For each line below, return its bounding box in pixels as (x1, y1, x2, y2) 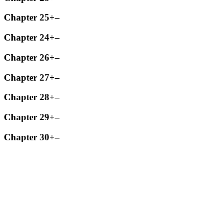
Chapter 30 (4, 131, 49, 142)
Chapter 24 (4, 32, 49, 43)
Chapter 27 (4, 72, 49, 83)
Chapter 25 (4, 12, 49, 23)
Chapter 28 (4, 92, 49, 103)
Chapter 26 (4, 52, 49, 63)
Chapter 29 (4, 112, 49, 122)
